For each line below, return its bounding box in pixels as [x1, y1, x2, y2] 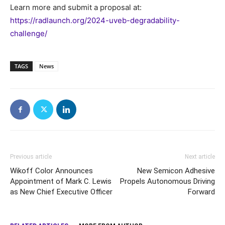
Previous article [10, 153, 52, 161]
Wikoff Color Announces [10, 166, 93, 176]
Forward [188, 187, 215, 197]
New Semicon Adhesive [137, 166, 215, 176]
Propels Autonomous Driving [120, 177, 215, 186]
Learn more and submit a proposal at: [10, 3, 142, 13]
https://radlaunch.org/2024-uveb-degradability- [10, 16, 180, 26]
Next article [185, 153, 215, 161]
